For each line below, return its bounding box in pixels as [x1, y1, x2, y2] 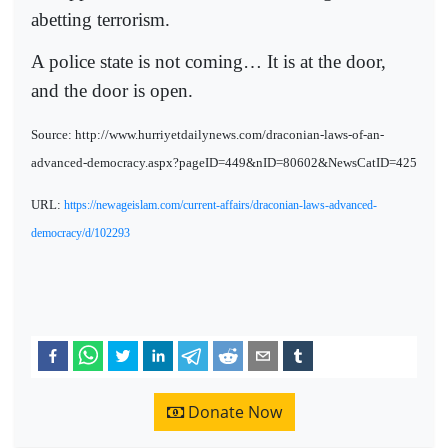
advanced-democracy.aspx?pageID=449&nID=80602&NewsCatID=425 [31, 155, 417, 171]
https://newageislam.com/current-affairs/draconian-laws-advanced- [64, 197, 377, 212]
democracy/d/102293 [31, 225, 130, 240]
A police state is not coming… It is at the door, [31, 51, 386, 73]
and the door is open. [31, 80, 193, 102]
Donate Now [183, 401, 282, 424]
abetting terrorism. [31, 8, 170, 30]
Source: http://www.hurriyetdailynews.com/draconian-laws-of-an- [31, 127, 384, 143]
